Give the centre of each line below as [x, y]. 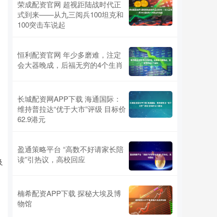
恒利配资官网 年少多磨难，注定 [69, 55]
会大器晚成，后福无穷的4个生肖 [70, 65]
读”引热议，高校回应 [51, 159]
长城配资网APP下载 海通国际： [69, 99]
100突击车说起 [41, 25]
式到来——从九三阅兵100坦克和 [70, 15]
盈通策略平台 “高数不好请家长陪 [70, 149]
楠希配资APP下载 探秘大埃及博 [69, 193]
